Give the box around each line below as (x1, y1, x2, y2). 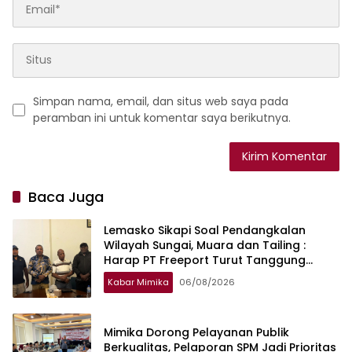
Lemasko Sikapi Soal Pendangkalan (104, 222, 306, 239)
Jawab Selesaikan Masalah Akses (104, 267, 297, 284)
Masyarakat (104, 282, 173, 299)
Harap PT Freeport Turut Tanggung (104, 252, 306, 269)
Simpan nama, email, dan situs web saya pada (33, 93, 288, 109)
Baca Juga (28, 186, 104, 207)
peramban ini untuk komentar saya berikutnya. (33, 109, 291, 126)
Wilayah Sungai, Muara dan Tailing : (104, 237, 306, 254)
